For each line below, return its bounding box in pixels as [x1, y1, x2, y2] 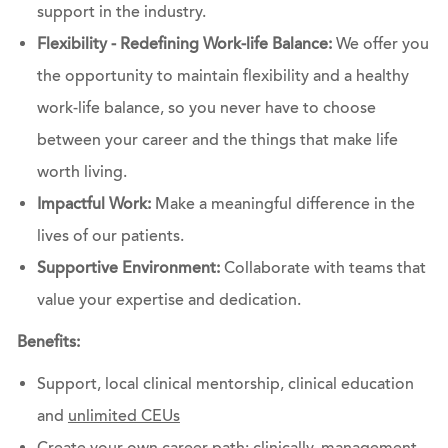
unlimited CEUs [67, 406, 180, 427]
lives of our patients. [36, 226, 184, 247]
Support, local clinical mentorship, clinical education [36, 374, 414, 395]
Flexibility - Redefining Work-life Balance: [36, 34, 332, 55]
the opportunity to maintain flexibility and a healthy [36, 66, 409, 87]
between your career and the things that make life [36, 130, 398, 151]
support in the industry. [36, 2, 206, 23]
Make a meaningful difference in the [154, 194, 415, 215]
